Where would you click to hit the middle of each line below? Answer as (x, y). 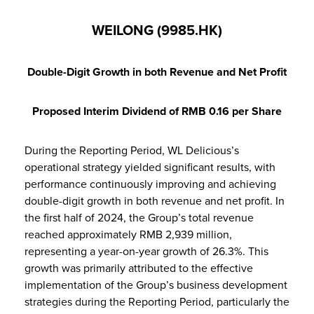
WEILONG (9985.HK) (157, 30)
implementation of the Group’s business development (156, 285)
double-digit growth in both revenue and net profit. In (155, 201)
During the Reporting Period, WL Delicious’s (132, 150)
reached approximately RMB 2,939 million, (128, 234)
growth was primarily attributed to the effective (139, 268)
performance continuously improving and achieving (150, 184)
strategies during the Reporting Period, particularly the (157, 302)
